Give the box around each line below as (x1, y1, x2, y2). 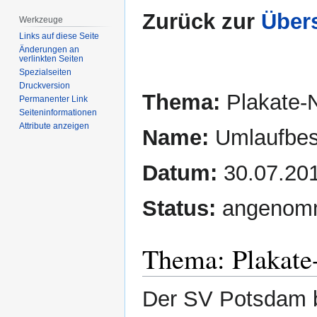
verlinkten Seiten (19, 54, 84, 64)
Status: (142, 196, 216, 221)
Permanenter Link (19, 94, 88, 105)
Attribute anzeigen (19, 121, 90, 132)
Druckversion (19, 81, 71, 91)
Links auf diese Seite (19, 31, 100, 42)
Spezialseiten (19, 67, 72, 78)
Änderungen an (19, 45, 80, 55)
